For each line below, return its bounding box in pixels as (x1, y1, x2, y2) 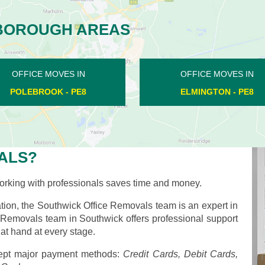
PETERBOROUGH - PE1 (1, 86, 95, 96)
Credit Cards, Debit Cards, (123, 248, 238, 259)
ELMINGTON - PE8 (180, 86, 254, 96)
